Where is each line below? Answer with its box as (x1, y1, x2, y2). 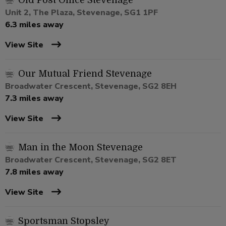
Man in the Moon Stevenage (18, 142, 143, 153)
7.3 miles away (5, 93, 64, 104)
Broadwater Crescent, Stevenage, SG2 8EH (5, 81, 177, 92)
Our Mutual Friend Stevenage (18, 69, 152, 79)
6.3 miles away (5, 19, 64, 31)
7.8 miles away (5, 166, 64, 178)
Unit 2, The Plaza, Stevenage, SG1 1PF (5, 7, 158, 19)
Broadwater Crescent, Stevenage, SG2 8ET (5, 154, 177, 166)
